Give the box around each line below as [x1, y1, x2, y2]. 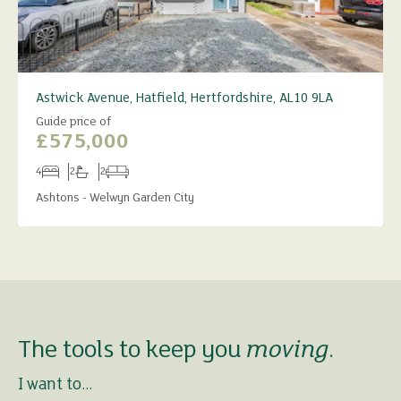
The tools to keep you [18, 337, 246, 364]
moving [246, 337, 328, 364]
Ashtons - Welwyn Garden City [36, 192, 194, 206]
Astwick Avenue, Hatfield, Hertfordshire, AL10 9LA [36, 91, 333, 107]
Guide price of [36, 115, 111, 130]
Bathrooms [69, 174, 124, 186]
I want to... [18, 376, 92, 394]
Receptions [98, 174, 154, 186]
